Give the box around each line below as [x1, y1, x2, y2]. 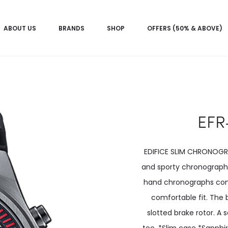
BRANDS [59, 24, 84, 33]
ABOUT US [4, 24, 36, 33]
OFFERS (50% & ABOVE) [147, 24, 222, 33]
